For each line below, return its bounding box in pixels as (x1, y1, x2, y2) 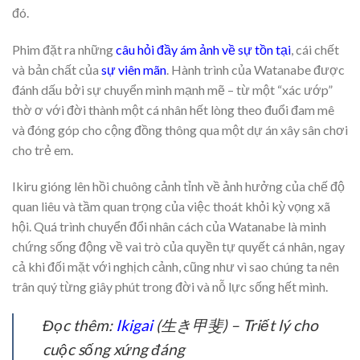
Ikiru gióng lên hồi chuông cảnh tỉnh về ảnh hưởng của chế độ (12, 178, 345, 194)
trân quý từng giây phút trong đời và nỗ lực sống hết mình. (12, 279, 328, 295)
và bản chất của (12, 61, 101, 77)
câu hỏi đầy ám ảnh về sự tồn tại (116, 41, 291, 57)
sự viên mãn (101, 61, 166, 77)
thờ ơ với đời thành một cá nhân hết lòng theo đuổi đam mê (12, 101, 334, 117)
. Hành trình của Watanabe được (166, 61, 345, 77)
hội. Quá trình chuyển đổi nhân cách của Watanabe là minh (12, 219, 326, 235)
